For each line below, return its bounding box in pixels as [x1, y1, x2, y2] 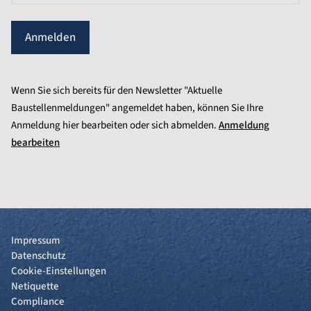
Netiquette [11, 279, 59, 294]
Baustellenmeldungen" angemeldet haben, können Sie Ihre [11, 101, 263, 115]
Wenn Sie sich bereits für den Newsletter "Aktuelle [11, 83, 222, 98]
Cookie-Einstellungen [11, 264, 106, 278]
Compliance [11, 294, 65, 309]
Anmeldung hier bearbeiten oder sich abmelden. [11, 118, 219, 133]
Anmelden [25, 28, 76, 46]
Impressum [11, 233, 60, 248]
